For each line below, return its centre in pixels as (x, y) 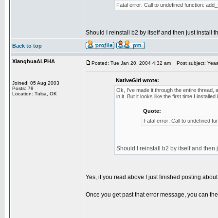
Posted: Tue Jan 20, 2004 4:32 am (131, 63)
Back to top (27, 46)
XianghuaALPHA (34, 61)
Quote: (152, 111)
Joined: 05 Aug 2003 (36, 83)
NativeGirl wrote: (137, 80)
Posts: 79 (23, 88)
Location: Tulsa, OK (35, 94)
